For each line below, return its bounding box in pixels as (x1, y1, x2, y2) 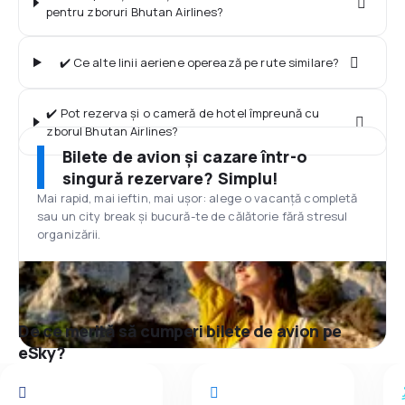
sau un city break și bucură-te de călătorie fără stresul (37, 208, 348, 224)
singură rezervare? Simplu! (62, 167, 279, 189)
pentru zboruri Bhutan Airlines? (45, 4, 224, 20)
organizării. (37, 226, 101, 242)
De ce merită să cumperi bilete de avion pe (18, 320, 342, 342)
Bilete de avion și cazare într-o (62, 146, 307, 167)
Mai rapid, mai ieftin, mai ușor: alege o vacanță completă (37, 190, 358, 206)
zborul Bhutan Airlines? (46, 123, 179, 139)
